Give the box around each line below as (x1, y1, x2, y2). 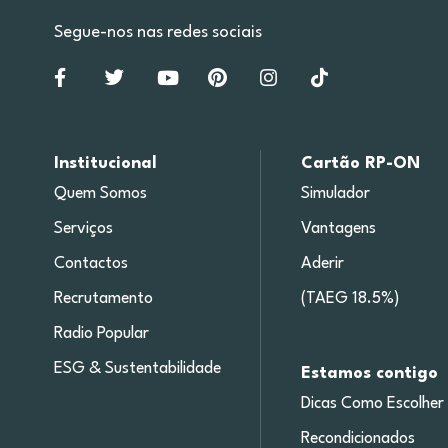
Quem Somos (53, 186, 147, 203)
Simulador (301, 186, 371, 203)
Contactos (53, 256, 128, 273)
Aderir (301, 256, 345, 273)
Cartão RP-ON (301, 155, 421, 173)
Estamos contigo (301, 365, 439, 383)
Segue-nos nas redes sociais (53, 23, 262, 41)
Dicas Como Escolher (301, 396, 445, 413)
